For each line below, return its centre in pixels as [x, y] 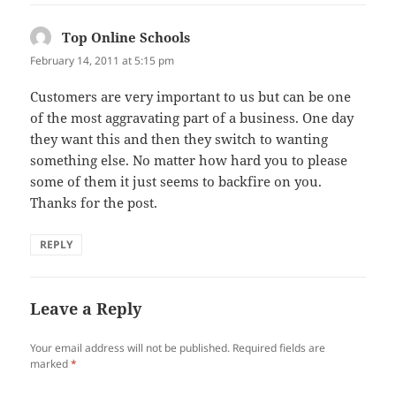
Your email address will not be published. [130, 347]
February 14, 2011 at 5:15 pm [103, 60]
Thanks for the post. [94, 202]
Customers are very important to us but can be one [191, 96]
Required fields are [279, 347]
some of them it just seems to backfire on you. [176, 181]
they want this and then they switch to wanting [179, 138]
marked [51, 363]
